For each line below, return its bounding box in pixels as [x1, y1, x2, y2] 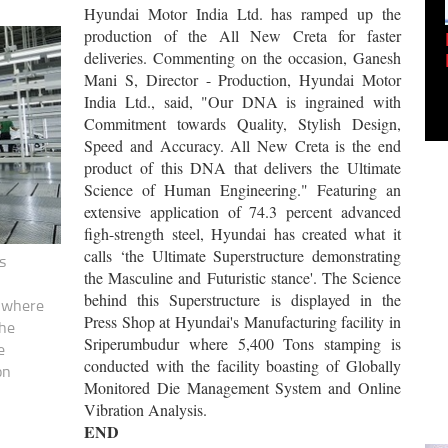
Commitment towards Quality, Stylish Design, [84, 113, 401, 135]
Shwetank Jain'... [183, 47, 306, 74]
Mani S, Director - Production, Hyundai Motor [84, 69, 401, 91]
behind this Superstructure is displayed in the [84, 289, 401, 311]
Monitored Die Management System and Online [84, 377, 401, 399]
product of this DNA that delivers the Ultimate [84, 157, 401, 179]
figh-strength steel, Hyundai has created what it [84, 223, 401, 245]
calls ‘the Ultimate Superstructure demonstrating [84, 245, 401, 267]
